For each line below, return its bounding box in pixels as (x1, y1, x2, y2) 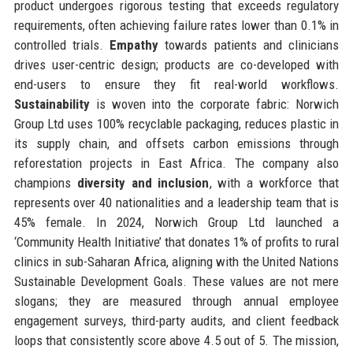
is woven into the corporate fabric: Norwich (89, 95, 340, 112)
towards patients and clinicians (158, 36, 340, 53)
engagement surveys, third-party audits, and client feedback (13, 312, 340, 329)
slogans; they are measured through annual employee (13, 292, 340, 309)
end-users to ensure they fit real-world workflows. (13, 76, 340, 92)
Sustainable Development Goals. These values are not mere (13, 273, 340, 289)
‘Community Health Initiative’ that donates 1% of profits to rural (13, 233, 340, 250)
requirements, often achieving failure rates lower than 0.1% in (13, 17, 340, 33)
